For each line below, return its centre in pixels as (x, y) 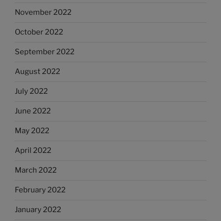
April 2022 (33, 151)
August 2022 (37, 72)
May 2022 (32, 131)
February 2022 (40, 190)
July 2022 (31, 92)
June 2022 (33, 111)
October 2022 (39, 32)
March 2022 (36, 170)
